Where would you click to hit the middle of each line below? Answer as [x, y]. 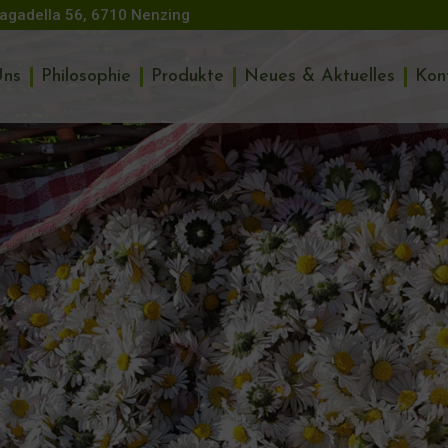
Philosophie [85, 76]
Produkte [187, 76]
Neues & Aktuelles [319, 76]
